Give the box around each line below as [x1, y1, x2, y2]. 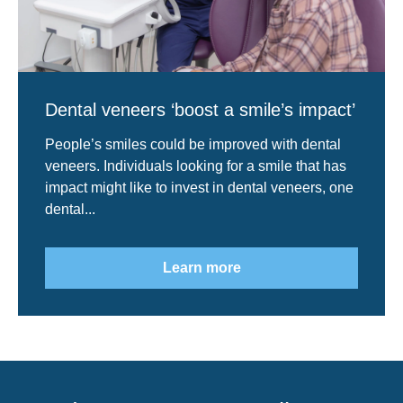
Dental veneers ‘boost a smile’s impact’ [45, 99, 355, 120]
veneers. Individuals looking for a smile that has [45, 157, 346, 174]
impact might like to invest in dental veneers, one [45, 179, 354, 195]
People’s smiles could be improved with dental [45, 136, 341, 152]
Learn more [162, 259, 241, 275]
